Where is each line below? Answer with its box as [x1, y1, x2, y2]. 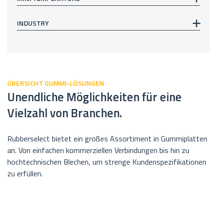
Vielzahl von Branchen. [7, 104, 122, 122]
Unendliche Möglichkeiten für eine [7, 88, 182, 106]
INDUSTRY [17, 18, 49, 29]
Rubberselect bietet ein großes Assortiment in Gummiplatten [7, 132, 207, 144]
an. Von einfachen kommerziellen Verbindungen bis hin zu [7, 144, 189, 156]
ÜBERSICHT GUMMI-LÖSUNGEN [7, 78, 104, 89]
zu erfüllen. [7, 167, 43, 179]
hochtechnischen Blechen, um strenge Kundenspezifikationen [7, 155, 206, 168]
